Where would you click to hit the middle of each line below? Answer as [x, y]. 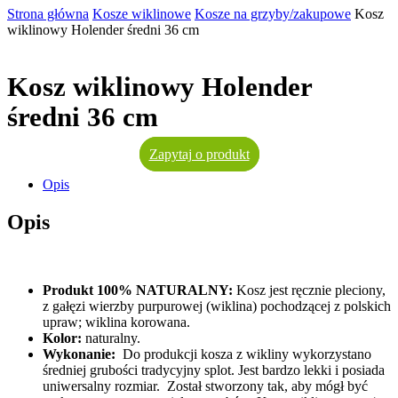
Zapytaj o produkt [199, 155]
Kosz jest [260, 291]
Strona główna [48, 13]
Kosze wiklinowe [142, 13]
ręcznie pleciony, [338, 291]
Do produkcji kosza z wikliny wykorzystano [243, 354]
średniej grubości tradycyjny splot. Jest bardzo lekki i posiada [214, 370]
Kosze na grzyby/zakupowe [273, 13]
